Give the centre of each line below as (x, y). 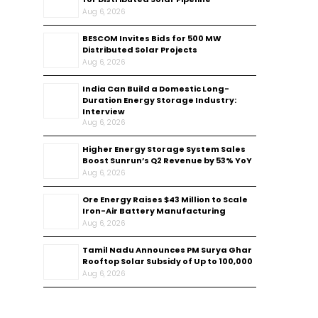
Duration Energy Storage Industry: (159, 100)
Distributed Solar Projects (140, 50)
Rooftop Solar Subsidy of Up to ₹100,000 (168, 261)
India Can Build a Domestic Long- (156, 89)
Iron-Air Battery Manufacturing (154, 211)
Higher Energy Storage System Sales (164, 149)
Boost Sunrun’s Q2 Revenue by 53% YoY (167, 160)
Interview (104, 111)
